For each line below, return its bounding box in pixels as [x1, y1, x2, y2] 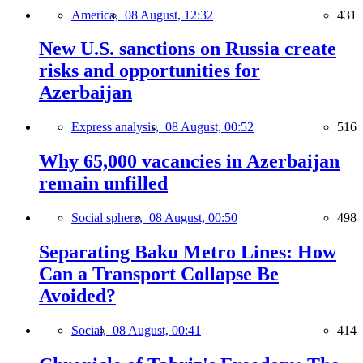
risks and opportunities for [39, 60, 260, 82]
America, [71, 7, 125, 22]
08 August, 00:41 [113, 323, 201, 337]
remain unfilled [39, 173, 168, 194]
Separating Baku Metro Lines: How [39, 241, 336, 263]
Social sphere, [71, 211, 149, 225]
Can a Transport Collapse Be [39, 263, 279, 285]
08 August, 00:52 [165, 120, 254, 135]
